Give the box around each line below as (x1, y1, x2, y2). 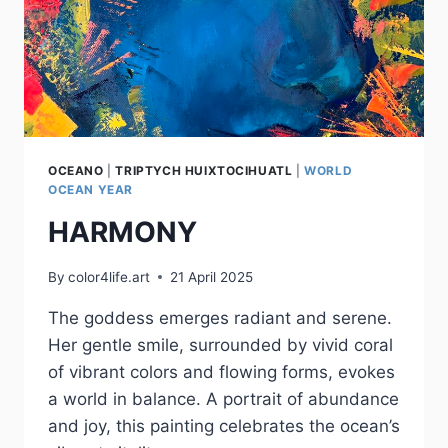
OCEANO (48, 163, 104, 179)
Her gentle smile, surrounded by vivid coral (48, 334, 393, 355)
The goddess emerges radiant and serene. (48, 307, 392, 328)
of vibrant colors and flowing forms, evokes (48, 361, 395, 382)
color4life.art (68, 268, 151, 285)
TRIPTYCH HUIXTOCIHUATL (115, 163, 293, 179)
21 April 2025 (170, 268, 254, 285)
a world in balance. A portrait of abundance (48, 388, 399, 409)
